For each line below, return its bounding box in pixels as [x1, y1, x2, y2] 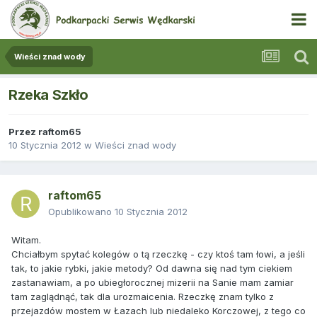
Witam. [11, 234, 41, 246]
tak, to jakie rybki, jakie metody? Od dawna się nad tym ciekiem [11, 263, 292, 275]
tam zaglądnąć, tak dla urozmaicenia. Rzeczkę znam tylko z [11, 291, 274, 303]
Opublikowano [48, 206, 115, 218]
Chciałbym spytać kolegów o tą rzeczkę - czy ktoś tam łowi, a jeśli [11, 248, 305, 260]
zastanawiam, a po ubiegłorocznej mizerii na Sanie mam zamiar [11, 277, 294, 289]
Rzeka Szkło [8, 86, 88, 104]
